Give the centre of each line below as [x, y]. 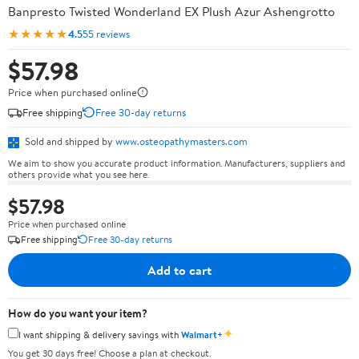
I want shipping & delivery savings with [100, 334]
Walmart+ [202, 334]
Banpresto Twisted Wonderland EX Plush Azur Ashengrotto [171, 11]
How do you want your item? [78, 313]
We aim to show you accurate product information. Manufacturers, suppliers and [177, 163]
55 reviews [106, 33]
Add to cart [179, 270]
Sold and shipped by [69, 141]
